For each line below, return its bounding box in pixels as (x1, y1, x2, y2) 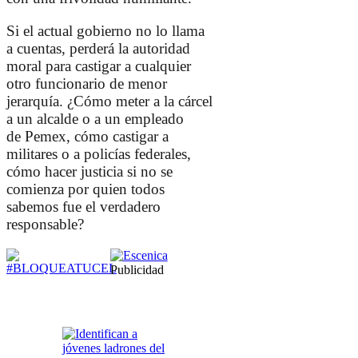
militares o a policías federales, (6, 145, 191, 163)
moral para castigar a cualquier (6, 58, 191, 75)
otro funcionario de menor (6, 75, 167, 93)
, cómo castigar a (66, 128, 169, 145)
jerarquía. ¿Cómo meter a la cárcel (6, 93, 213, 110)
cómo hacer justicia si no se (6, 163, 173, 181)
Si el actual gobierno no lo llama (6, 22, 205, 40)
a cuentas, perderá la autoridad (6, 40, 190, 58)
